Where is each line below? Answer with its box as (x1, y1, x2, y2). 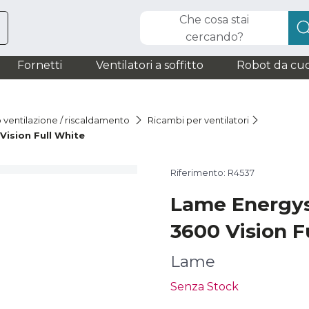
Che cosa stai (179, 12, 249, 26)
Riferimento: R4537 (170, 167, 255, 178)
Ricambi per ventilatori (148, 114, 250, 126)
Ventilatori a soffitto (95, 59, 203, 72)
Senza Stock (170, 280, 239, 293)
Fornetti (17, 59, 62, 72)
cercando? (185, 30, 243, 43)
